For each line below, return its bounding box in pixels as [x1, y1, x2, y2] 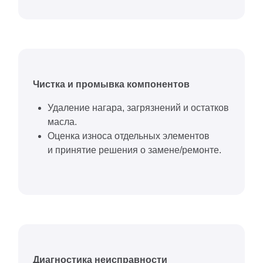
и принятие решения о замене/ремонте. [48, 144, 221, 155]
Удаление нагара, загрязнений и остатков [48, 102, 229, 113]
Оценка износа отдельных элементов [48, 130, 210, 141]
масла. [48, 116, 77, 127]
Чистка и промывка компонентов [33, 79, 190, 89]
